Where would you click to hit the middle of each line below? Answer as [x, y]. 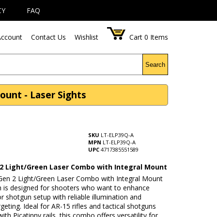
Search [155, 64]
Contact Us [49, 37]
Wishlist [87, 37]
